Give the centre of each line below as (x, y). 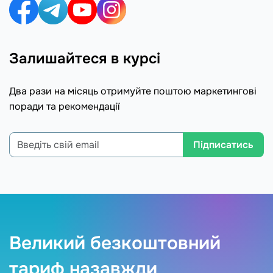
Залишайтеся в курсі (85, 58)
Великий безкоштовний (115, 243)
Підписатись (223, 145)
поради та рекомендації (65, 106)
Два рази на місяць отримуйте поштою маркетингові (133, 91)
